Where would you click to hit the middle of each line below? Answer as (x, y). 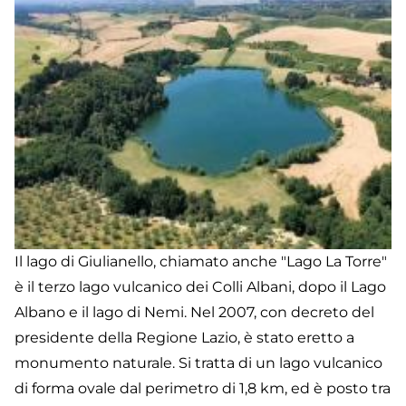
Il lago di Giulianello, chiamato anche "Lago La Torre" (201, 262)
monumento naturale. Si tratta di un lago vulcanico (198, 363)
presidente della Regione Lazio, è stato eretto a (184, 338)
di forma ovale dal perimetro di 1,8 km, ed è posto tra (203, 389)
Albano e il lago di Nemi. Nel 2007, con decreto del (194, 313)
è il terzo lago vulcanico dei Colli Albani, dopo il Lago (200, 287)
